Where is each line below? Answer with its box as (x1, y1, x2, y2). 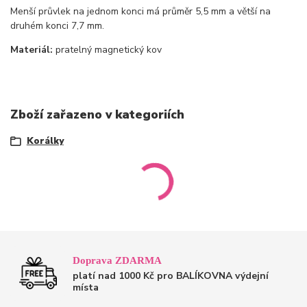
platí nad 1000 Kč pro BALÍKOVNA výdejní (73, 269, 269, 282)
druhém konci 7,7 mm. (10, 19, 104, 32)
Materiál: (10, 42, 56, 56)
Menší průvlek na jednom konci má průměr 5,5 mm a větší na (10, 4, 271, 18)
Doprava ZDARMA (73, 254, 162, 267)
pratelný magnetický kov (56, 42, 162, 56)
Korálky (26, 134, 64, 147)
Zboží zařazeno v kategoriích (10, 106, 184, 123)
